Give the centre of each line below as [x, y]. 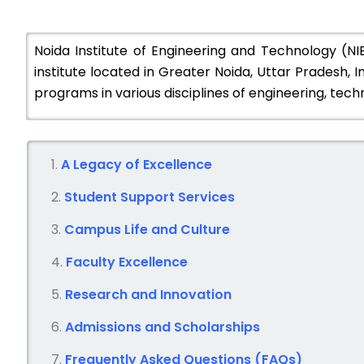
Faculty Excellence [127, 262]
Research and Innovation [148, 295]
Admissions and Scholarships [162, 327]
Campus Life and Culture [147, 230]
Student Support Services [149, 197]
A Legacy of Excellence [136, 165]
